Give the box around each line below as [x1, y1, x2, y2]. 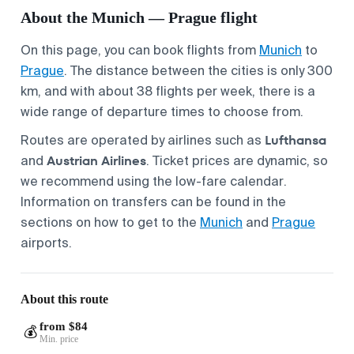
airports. [21, 234, 72, 251]
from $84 [40, 319, 88, 333]
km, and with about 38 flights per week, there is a [21, 82, 315, 100]
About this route [21, 292, 108, 306]
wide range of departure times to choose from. [21, 103, 303, 120]
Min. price [40, 333, 78, 345]
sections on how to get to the [21, 213, 200, 231]
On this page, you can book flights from [21, 41, 259, 58]
